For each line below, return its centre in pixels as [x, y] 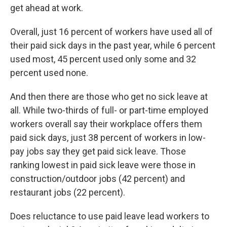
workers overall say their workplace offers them [106, 124]
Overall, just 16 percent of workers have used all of [111, 32]
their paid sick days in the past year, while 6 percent [113, 45]
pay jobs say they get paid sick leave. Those [98, 151]
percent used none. [49, 73]
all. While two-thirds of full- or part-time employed [109, 110]
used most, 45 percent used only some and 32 [103, 59]
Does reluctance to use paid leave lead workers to [110, 216]
